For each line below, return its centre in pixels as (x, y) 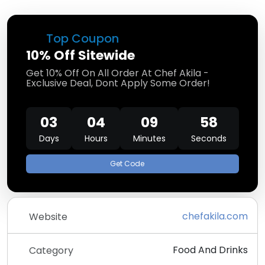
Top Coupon (81, 38)
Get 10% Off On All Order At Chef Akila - (117, 73)
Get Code (127, 164)
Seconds (209, 138)
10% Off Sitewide (80, 55)
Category (51, 250)
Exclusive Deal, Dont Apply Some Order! (118, 83)
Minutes (149, 138)
